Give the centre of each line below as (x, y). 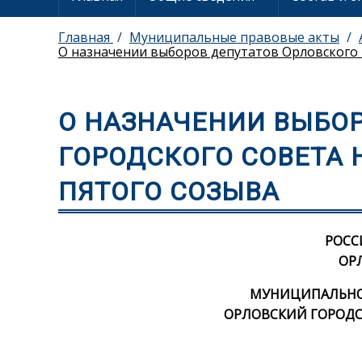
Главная (86, 37)
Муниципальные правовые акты (234, 37)
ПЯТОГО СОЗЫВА (169, 192)
